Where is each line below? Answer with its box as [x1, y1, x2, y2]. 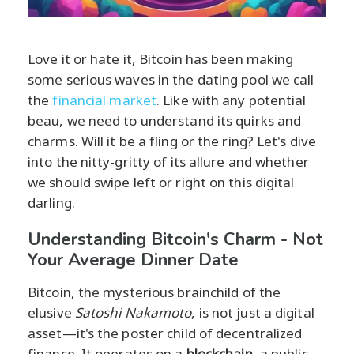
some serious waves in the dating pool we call [28, 70, 314, 88]
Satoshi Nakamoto [74, 303, 192, 322]
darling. [28, 193, 75, 212]
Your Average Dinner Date [28, 247, 239, 272]
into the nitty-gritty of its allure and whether [28, 152, 309, 171]
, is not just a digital [191, 303, 314, 322]
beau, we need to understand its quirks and [28, 111, 302, 130]
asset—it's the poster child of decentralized [28, 323, 303, 342]
